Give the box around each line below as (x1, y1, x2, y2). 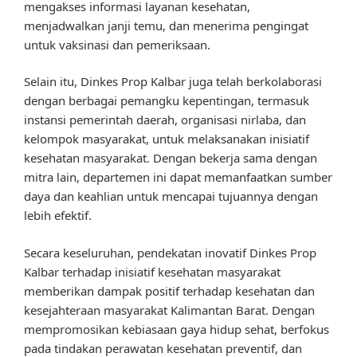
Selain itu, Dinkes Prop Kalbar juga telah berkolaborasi (24, 73, 322, 90)
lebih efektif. (24, 207, 92, 224)
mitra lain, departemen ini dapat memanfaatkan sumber (24, 169, 332, 186)
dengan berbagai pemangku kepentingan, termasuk (24, 92, 309, 109)
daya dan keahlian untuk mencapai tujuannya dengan (24, 188, 318, 205)
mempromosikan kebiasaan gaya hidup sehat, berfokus (24, 320, 329, 337)
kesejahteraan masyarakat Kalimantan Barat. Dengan (24, 301, 315, 318)
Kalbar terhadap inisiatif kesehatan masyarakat (24, 263, 280, 280)
